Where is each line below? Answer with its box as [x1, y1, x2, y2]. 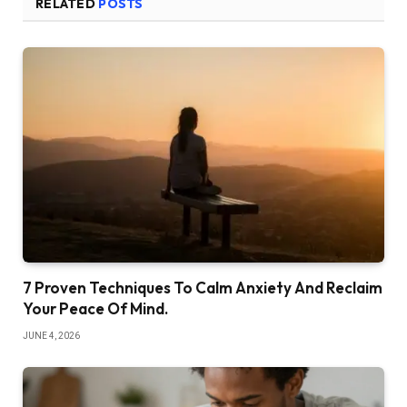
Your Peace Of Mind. [23, 299, 168, 319]
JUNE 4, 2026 [23, 331, 80, 342]
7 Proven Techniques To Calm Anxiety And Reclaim [23, 278, 382, 298]
